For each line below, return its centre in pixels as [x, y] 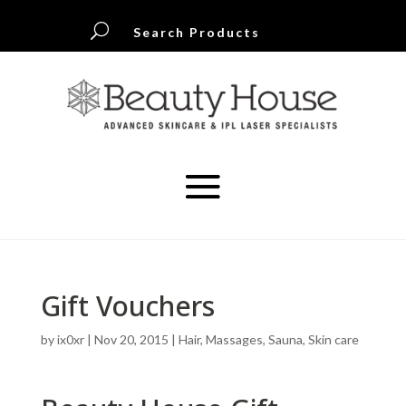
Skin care [333, 340]
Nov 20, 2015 [131, 340]
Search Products [197, 32]
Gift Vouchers [127, 306]
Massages [234, 340]
